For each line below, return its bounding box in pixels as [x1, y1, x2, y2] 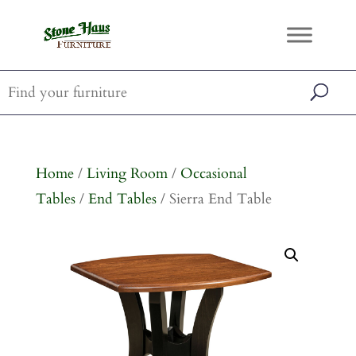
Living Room [86, 164, 168, 184]
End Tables [87, 189, 157, 209]
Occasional [180, 164, 247, 184]
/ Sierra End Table [156, 189, 272, 209]
